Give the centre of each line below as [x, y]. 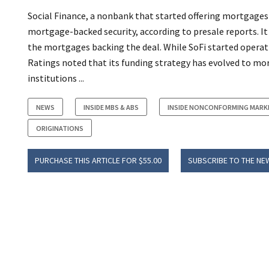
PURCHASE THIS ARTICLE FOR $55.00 [98, 161]
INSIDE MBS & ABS [111, 107]
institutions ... [56, 78]
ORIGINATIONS [60, 128]
